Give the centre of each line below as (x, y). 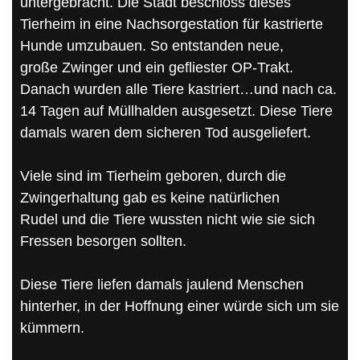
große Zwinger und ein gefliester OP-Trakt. (157, 67)
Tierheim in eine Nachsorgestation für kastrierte (172, 24)
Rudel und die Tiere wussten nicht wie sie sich (168, 219)
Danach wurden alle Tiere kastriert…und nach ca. (178, 89)
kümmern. (52, 327)
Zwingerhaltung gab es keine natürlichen (150, 197)
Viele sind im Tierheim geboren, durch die (153, 176)
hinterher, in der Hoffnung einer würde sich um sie (180, 306)
